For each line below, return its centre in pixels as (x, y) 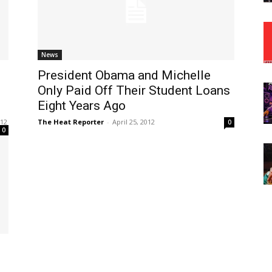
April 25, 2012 (134, 121)
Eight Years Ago (82, 105)
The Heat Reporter (71, 121)
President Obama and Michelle (124, 75)
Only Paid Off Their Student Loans (134, 90)
